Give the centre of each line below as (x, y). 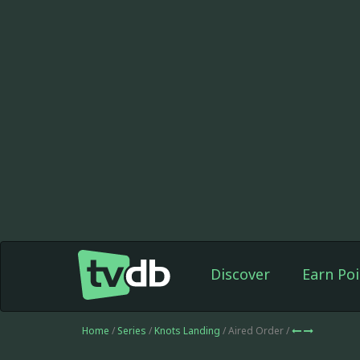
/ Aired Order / (257, 331)
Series (132, 331)
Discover (240, 274)
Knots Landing (188, 331)
